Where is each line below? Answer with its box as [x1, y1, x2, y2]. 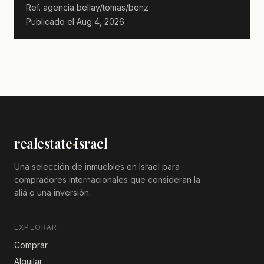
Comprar [14, 239, 48, 250]
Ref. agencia [26, 2, 74, 12]
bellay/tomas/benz [74, 2, 148, 12]
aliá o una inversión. [14, 187, 91, 197]
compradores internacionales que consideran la [14, 174, 200, 184]
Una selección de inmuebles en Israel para [14, 161, 180, 171]
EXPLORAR [14, 222, 58, 232]
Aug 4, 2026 [74, 16, 124, 27]
